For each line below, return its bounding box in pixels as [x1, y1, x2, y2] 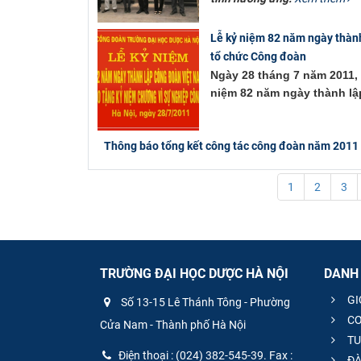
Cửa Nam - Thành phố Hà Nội [100, 318, 246, 332]
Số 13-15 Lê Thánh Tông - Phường [118, 296, 290, 309]
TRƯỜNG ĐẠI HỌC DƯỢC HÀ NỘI [100, 266, 288, 282]
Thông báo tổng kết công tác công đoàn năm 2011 [103, 139, 359, 152]
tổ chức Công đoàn [210, 49, 306, 63]
